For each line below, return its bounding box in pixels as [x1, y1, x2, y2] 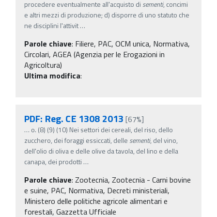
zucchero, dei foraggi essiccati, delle [24, 135, 129, 145]
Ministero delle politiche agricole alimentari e [24, 195, 168, 207]
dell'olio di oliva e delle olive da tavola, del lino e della [24, 145, 178, 156]
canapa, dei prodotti [24, 156, 82, 167]
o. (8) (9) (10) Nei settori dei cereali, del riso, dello [31, 124, 173, 135]
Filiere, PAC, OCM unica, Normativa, [75, 37, 190, 49]
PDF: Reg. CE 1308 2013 [24, 110, 124, 126]
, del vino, [150, 135, 178, 145]
